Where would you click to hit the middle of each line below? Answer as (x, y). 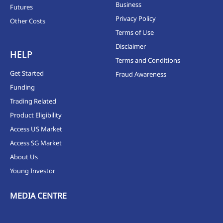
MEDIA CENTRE (38, 196)
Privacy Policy (136, 18)
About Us (24, 157)
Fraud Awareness (141, 74)
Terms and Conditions (148, 60)
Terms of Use (135, 32)
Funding (22, 87)
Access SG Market (36, 143)
